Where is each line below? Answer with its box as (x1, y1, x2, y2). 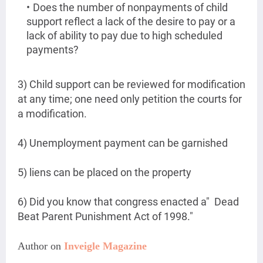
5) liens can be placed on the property (18, 166, 191, 179)
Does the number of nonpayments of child (33, 1, 228, 14)
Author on (18, 240, 64, 252)
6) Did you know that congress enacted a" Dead (18, 195, 239, 208)
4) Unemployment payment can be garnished (18, 137, 228, 150)
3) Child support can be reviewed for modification (18, 78, 245, 91)
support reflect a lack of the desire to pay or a (26, 15, 235, 28)
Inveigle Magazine (64, 240, 147, 252)
